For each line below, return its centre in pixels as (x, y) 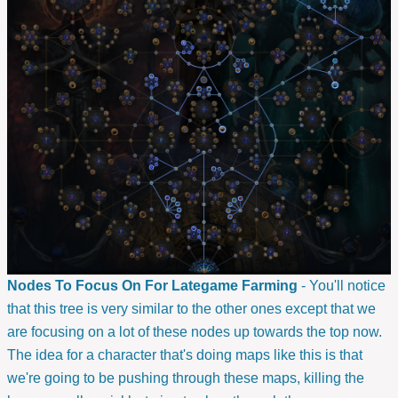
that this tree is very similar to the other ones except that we (191, 309)
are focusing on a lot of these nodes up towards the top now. (195, 332)
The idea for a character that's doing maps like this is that (185, 355)
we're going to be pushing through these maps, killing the (186, 378)
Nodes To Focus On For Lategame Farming (152, 286)
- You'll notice (342, 286)
